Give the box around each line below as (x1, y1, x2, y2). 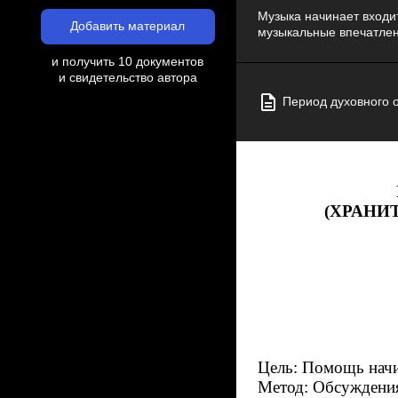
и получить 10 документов (52, 55, 203, 68)
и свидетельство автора (58, 71, 197, 84)
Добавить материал (70, 20, 185, 33)
